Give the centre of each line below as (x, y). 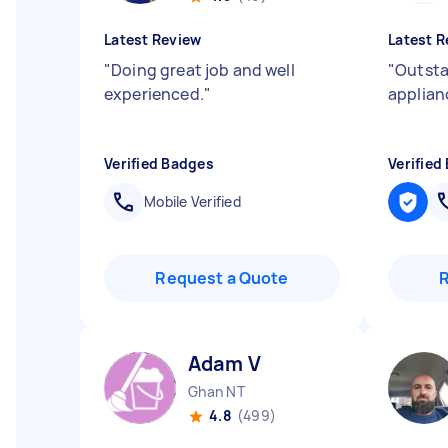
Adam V (224, 363)
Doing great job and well (203, 70)
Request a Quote (222, 278)
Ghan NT (216, 391)
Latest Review (153, 39)
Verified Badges (159, 163)
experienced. (154, 94)
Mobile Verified (192, 201)
